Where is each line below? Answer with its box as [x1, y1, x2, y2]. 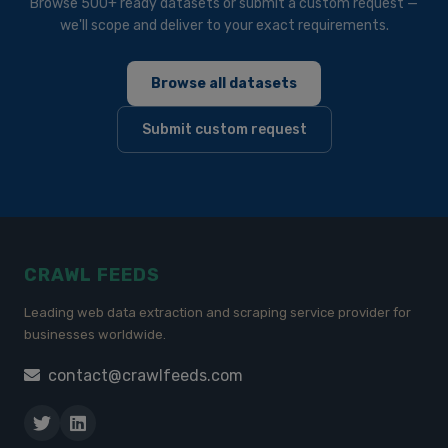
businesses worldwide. [24, 327, 166, 342]
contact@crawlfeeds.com [48, 366, 243, 385]
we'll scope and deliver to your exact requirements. [59, 17, 389, 34]
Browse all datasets [151, 75, 297, 92]
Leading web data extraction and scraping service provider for [24, 305, 411, 320]
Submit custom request [141, 121, 307, 138]
